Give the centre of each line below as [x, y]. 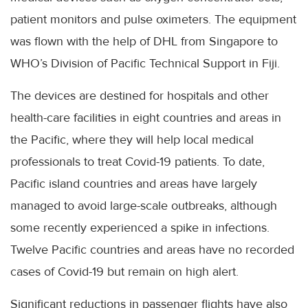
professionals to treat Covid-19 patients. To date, [137, 161]
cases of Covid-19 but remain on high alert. [124, 271]
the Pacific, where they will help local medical [132, 139]
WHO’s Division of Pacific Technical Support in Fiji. [145, 63]
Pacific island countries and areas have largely [134, 183]
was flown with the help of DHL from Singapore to [144, 41]
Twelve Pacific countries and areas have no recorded [152, 249]
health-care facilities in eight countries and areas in [146, 117]
